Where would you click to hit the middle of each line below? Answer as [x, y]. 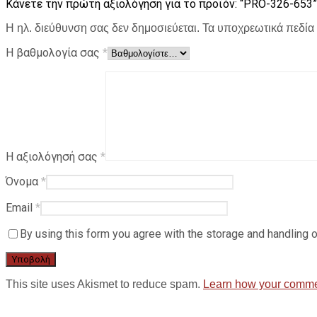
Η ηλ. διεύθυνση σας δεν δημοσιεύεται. [103, 28]
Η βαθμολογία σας [54, 53]
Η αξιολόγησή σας [53, 157]
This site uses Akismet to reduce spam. [104, 284]
